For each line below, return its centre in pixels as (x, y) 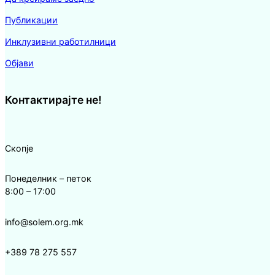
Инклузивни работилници (60, 41)
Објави (19, 63)
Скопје (19, 149)
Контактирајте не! (53, 100)
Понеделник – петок (48, 179)
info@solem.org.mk (44, 222)
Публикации (31, 20)
